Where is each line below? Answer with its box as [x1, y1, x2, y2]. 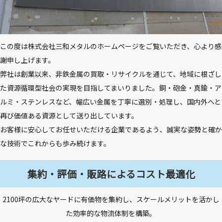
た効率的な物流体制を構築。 [66, 208, 156, 219]
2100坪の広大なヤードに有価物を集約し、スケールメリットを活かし [2, 194, 220, 205]
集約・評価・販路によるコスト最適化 [27, 166, 195, 181]
